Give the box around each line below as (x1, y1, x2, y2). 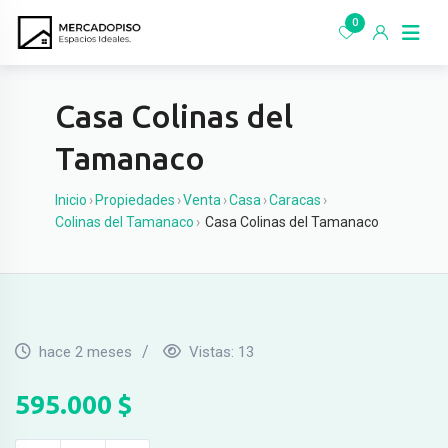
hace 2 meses (39, 343, 132, 361)
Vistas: (189, 343, 238, 361)
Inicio (55, 192, 87, 208)
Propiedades (95, 192, 175, 208)
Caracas (269, 192, 321, 208)
